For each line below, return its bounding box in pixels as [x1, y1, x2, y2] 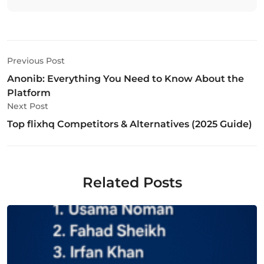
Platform [7, 87, 51, 98]
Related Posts [82, 173, 182, 191]
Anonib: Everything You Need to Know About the [7, 72, 244, 84]
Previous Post [7, 55, 65, 66]
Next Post [7, 100, 48, 111]
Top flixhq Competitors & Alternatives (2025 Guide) [7, 118, 252, 130]
